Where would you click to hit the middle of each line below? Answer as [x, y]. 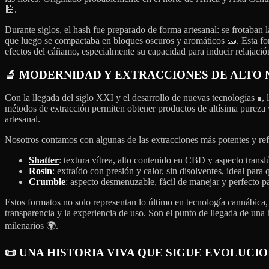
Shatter [44, 160]
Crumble [47, 182]
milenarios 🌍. [32, 226]
